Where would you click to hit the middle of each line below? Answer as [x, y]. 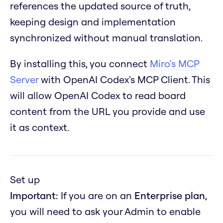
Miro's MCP [175, 64]
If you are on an [96, 196]
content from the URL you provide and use [108, 111]
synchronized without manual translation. [106, 38]
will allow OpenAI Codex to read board [98, 96]
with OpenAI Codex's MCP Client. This [124, 80]
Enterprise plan [170, 196]
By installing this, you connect [80, 64]
